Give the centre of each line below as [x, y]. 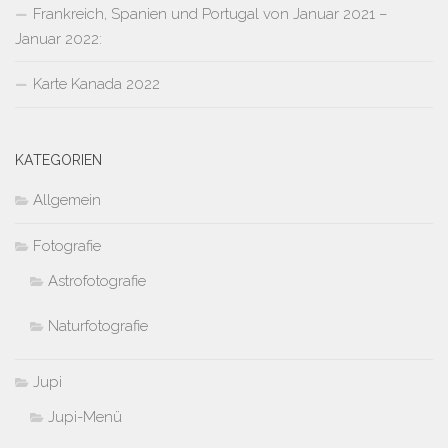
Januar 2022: [58, 38]
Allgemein [67, 199]
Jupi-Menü [85, 416]
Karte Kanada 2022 [96, 83]
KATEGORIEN [58, 159]
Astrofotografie [97, 280]
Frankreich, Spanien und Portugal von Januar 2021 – [210, 13]
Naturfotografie [98, 325]
